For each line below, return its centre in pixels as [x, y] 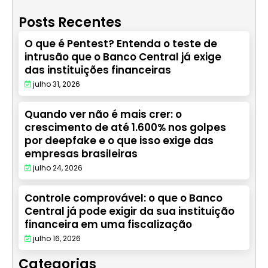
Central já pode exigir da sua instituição [130, 211]
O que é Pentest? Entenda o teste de [121, 44]
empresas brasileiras [81, 154]
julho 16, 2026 [57, 239]
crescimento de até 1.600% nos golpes [125, 128]
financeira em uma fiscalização [108, 225]
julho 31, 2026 [57, 84]
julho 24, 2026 [58, 168]
